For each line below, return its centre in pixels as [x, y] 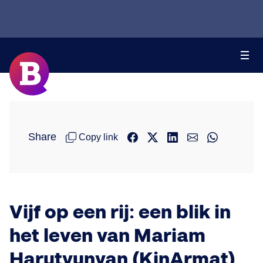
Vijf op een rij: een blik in [120, 213]
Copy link [98, 137]
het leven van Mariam [107, 236]
